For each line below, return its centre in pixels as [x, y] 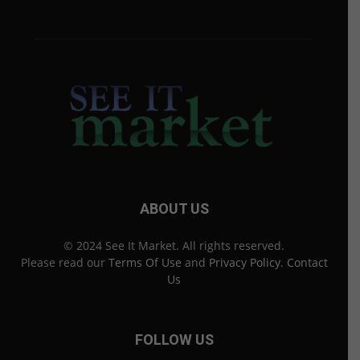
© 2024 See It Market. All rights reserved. [174, 246]
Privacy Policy [244, 263]
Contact [307, 263]
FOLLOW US [174, 340]
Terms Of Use [145, 263]
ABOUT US [174, 209]
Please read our [64, 263]
